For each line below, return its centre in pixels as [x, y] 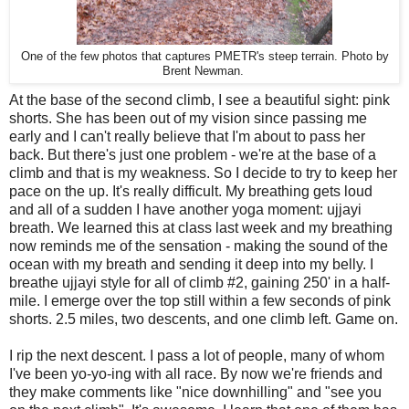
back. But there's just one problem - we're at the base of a [193, 155]
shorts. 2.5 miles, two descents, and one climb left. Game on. [204, 320]
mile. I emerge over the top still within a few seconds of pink [200, 301]
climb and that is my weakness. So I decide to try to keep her [203, 173]
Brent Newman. [204, 72]
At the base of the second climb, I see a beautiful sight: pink [199, 100]
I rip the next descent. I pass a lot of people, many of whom [197, 356]
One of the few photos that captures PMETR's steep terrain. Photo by [204, 57]
